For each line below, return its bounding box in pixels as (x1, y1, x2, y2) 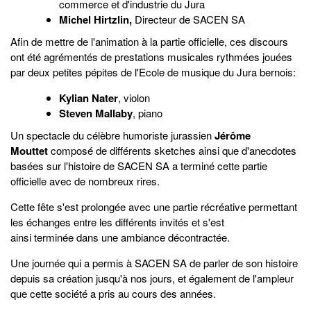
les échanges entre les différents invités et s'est (10, 215, 224, 230)
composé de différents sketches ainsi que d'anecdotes (48, 143, 296, 158)
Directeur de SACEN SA (135, 12, 245, 27)
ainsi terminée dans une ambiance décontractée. (10, 230, 230, 245)
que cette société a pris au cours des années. (10, 286, 216, 301)
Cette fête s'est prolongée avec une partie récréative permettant (10, 199, 297, 215)
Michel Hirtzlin (59, 12, 129, 28)
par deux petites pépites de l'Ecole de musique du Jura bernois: (10, 65, 296, 80)
